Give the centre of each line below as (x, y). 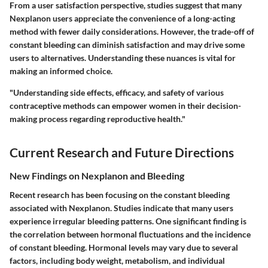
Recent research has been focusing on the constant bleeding (120, 194)
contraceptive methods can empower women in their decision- (125, 105)
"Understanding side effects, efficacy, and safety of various (117, 92)
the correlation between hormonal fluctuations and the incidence (130, 234)
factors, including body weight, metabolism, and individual (117, 260)
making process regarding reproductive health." (98, 118)
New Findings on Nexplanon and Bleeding (97, 176)
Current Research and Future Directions (122, 152)
